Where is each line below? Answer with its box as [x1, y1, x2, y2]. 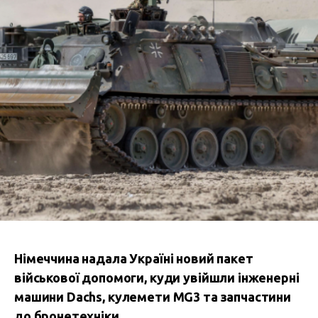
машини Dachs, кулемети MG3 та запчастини [14, 290, 292, 304]
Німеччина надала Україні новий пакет [14, 251, 253, 265]
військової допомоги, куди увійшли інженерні [14, 270, 300, 285]
